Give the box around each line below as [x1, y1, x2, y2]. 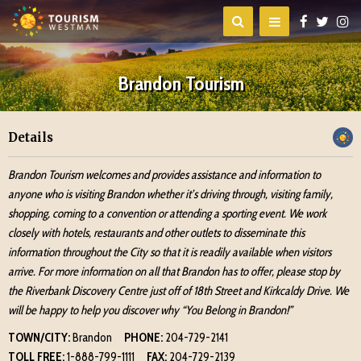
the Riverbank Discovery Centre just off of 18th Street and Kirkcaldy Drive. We [8, 284, 349, 298]
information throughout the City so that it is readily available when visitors [8, 245, 331, 259]
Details [8, 130, 53, 145]
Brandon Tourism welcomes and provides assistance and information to [8, 168, 321, 182]
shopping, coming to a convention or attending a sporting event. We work [8, 206, 326, 221]
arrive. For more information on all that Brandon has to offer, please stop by [8, 264, 340, 279]
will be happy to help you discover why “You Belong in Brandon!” [8, 303, 293, 317]
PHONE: [124, 330, 163, 345]
